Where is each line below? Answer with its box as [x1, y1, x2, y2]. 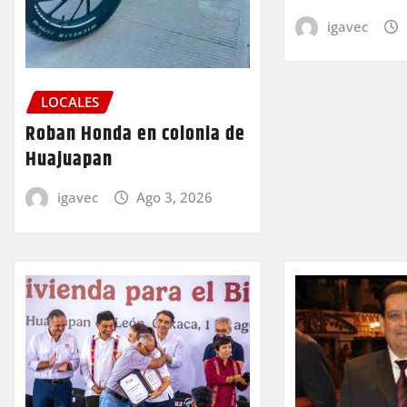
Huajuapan [25, 144, 113, 176]
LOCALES [41, 92, 99, 111]
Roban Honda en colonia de [25, 119, 245, 151]
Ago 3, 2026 [136, 188, 213, 207]
